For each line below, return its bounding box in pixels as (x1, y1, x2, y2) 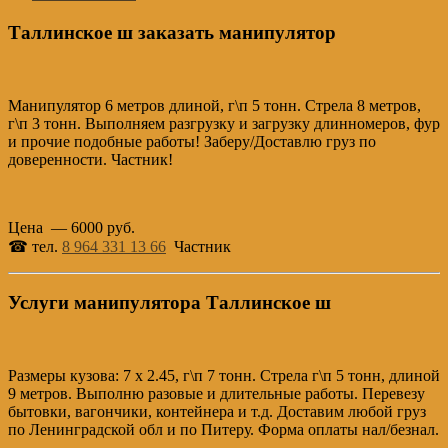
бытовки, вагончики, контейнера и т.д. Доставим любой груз (8, 403, 426, 421)
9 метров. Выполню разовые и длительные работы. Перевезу (8, 385, 425, 403)
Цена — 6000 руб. (8, 218, 135, 236)
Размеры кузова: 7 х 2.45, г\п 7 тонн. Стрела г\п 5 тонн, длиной (8, 367, 440, 385)
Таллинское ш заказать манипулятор (8, 21, 336, 43)
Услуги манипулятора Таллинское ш (8, 292, 331, 314)
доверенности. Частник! (8, 150, 173, 168)
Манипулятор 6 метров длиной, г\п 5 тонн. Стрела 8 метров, (8, 96, 421, 114)
